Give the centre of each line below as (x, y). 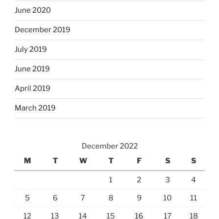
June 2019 (32, 69)
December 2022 (109, 146)
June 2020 (33, 11)
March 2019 (35, 108)
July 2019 (31, 50)
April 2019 (33, 89)
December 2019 (43, 30)
